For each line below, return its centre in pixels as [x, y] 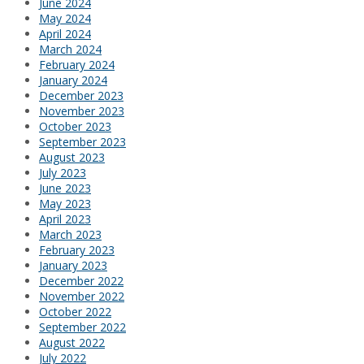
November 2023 [82, 111]
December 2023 [81, 96]
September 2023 [82, 142]
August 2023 [72, 158]
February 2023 [77, 250]
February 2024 [77, 65]
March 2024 [70, 50]
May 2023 [65, 204]
